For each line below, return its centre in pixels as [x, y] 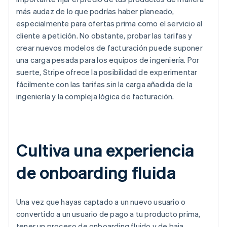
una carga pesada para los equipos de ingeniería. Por [108, 60]
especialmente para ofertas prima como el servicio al [109, 24]
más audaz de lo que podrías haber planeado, [95, 11]
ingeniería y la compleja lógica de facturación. [95, 97]
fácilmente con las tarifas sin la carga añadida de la [105, 84]
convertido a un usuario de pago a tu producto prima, [108, 214]
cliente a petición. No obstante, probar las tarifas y [104, 36]
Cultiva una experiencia [105, 150]
